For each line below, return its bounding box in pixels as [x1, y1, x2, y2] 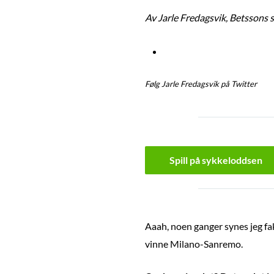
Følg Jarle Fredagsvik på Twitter [145, 79, 257, 89]
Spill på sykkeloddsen [169, 154, 262, 166]
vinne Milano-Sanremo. [145, 238, 243, 250]
